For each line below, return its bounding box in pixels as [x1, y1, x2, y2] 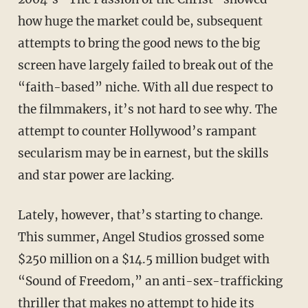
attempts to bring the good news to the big [17, 36, 260, 52]
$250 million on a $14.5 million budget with [17, 252, 269, 267]
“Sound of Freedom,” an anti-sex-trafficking [17, 274, 283, 289]
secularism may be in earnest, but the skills [17, 146, 269, 162]
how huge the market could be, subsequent [17, 14, 263, 30]
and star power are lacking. [17, 168, 175, 184]
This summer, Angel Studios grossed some [17, 230, 264, 245]
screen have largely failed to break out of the [17, 58, 273, 74]
